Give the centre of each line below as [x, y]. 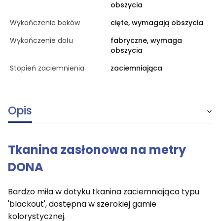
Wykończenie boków [45, 22]
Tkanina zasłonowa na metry [97, 149]
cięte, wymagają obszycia [157, 22]
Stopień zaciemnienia [47, 68]
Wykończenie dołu [41, 40]
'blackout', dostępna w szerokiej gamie [82, 204]
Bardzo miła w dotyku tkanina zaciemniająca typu [104, 191]
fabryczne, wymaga [146, 40]
